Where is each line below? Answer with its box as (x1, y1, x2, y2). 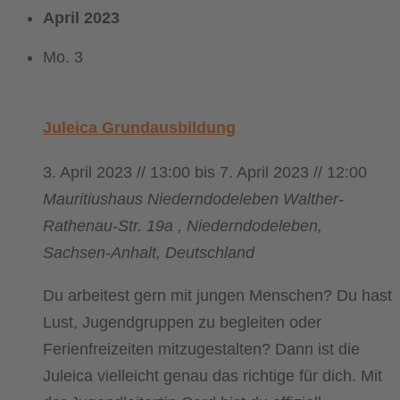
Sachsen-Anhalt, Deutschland (43, 244, 254, 262)
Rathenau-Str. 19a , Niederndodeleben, (43, 217, 322, 236)
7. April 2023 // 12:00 (220, 163, 367, 182)
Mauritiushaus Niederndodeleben (43, 190, 283, 209)
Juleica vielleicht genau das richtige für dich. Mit (43, 367, 382, 386)
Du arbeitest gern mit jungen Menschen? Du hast (43, 287, 392, 305)
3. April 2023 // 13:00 (43, 163, 190, 182)
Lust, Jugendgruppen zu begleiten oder (43, 313, 321, 332)
